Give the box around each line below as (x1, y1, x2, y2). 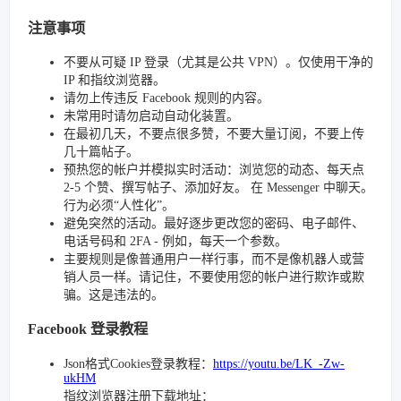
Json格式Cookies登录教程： (64, 356, 213, 371)
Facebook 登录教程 (28, 320, 148, 338)
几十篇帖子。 (64, 145, 139, 158)
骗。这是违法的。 (64, 288, 164, 302)
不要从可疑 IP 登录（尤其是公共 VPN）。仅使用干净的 (64, 55, 373, 69)
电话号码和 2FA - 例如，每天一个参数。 (64, 235, 287, 248)
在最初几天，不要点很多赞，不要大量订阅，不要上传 (64, 127, 364, 141)
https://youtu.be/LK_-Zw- (213, 356, 345, 371)
